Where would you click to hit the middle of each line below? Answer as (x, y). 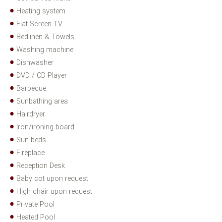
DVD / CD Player (42, 76)
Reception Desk (41, 166)
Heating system (41, 11)
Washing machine (45, 50)
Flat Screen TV (39, 24)
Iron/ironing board (45, 127)
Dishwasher (35, 63)
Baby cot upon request (52, 179)
